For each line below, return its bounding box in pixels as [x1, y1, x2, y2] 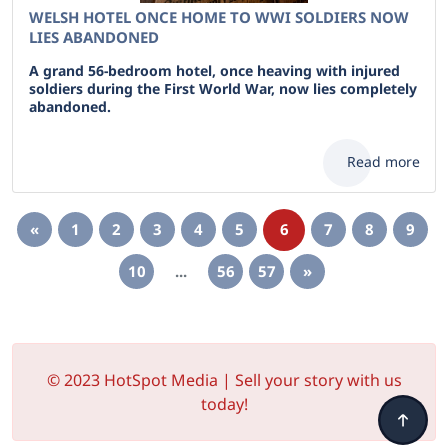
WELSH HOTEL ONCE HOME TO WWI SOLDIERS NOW [29, 7, 409, 27]
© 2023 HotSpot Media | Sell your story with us [46, 369, 402, 391]
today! [200, 393, 248, 415]
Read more [347, 152, 420, 171]
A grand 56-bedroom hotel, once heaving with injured [29, 61, 400, 80]
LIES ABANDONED [29, 27, 159, 47]
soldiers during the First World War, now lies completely [29, 79, 417, 98]
